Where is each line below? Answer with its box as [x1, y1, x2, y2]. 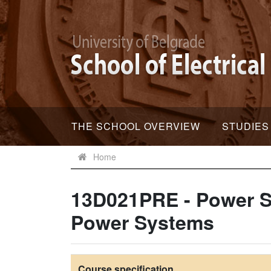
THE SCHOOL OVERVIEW [71, 119, 200, 133]
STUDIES [222, 119, 269, 133]
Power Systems [71, 208, 214, 236]
